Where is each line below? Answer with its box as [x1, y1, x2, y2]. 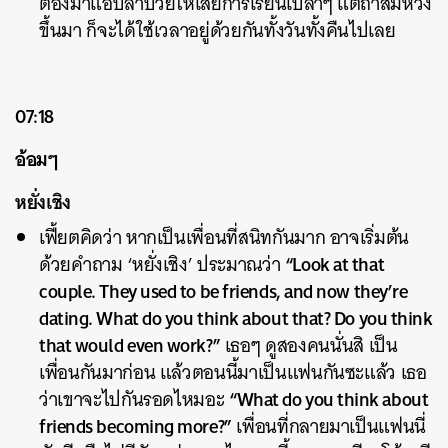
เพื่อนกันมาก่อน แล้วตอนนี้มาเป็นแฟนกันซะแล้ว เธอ [39, 356, 427, 389]
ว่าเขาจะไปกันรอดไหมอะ [39, 383, 229, 416]
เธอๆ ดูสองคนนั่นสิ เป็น [220, 329, 398, 362]
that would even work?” [39, 328, 221, 362]
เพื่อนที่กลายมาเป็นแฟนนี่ [231, 410, 427, 443]
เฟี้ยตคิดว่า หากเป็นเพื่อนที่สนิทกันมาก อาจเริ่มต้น [39, 221, 410, 254]
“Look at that [284, 247, 385, 281]
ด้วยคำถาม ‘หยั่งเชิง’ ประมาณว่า [39, 248, 285, 281]
